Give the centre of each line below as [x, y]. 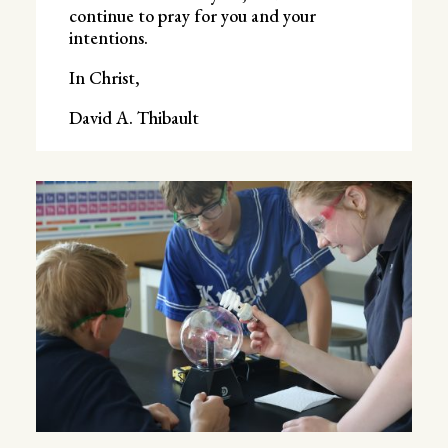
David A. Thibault [133, 117]
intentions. [108, 37]
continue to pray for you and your [192, 15]
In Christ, [104, 77]
